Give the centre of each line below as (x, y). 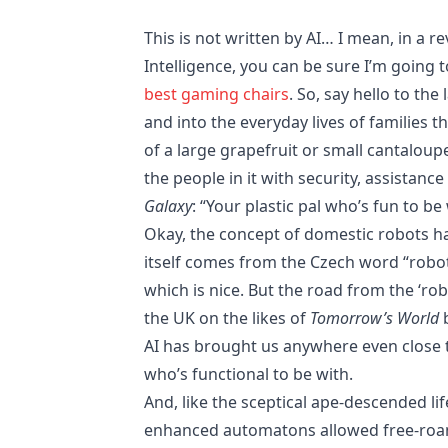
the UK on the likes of (227, 317)
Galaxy (168, 205)
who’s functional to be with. (248, 373)
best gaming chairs (216, 93)
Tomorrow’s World (374, 317)
